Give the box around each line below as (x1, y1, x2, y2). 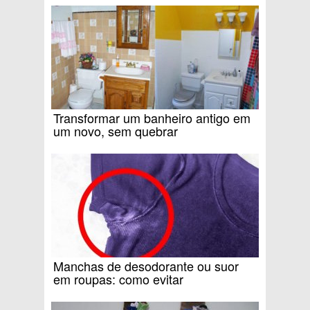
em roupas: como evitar (53, 270, 183, 289)
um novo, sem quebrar (53, 122, 178, 140)
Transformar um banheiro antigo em (53, 109, 250, 127)
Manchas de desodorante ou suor (53, 257, 239, 275)
